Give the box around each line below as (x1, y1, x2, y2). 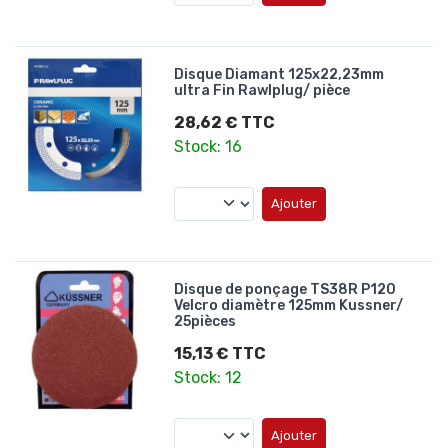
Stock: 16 (174, 136, 243, 156)
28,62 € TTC (174, 112, 276, 132)
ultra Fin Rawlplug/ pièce (174, 81, 351, 99)
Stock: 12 (174, 368, 243, 388)
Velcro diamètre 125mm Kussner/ (174, 297, 404, 315)
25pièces (174, 313, 237, 331)
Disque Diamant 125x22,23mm (174, 65, 385, 83)
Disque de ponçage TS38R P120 (174, 281, 397, 299)
